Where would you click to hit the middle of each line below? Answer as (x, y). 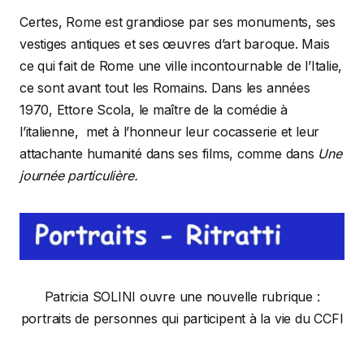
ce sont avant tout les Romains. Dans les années (165, 88)
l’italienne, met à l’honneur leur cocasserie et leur (170, 132)
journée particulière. (79, 176)
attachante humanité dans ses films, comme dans (169, 154)
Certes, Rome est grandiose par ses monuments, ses (178, 22)
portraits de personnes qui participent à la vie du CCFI (182, 318)
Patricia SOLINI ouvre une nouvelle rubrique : (182, 296)
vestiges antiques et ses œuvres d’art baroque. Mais (175, 44)
